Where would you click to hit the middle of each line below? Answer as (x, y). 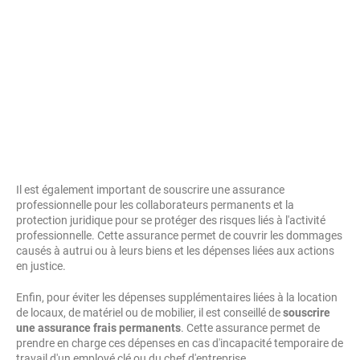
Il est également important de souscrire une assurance (150, 190)
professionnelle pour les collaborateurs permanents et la (155, 205)
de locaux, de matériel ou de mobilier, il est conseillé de (149, 313)
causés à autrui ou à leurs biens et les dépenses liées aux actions (175, 251)
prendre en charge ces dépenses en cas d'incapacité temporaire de (180, 343)
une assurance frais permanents (98, 328)
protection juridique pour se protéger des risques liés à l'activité (171, 220)
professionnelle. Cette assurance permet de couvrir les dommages (179, 235)
